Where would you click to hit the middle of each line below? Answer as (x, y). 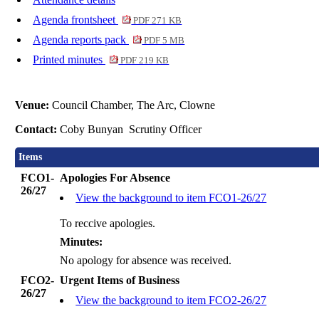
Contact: (38, 130)
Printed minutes (69, 60)
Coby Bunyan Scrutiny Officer (131, 130)
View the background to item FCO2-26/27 (171, 300)
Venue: (34, 105)
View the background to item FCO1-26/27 (171, 198)
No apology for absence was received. (146, 261)
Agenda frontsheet (75, 20)
